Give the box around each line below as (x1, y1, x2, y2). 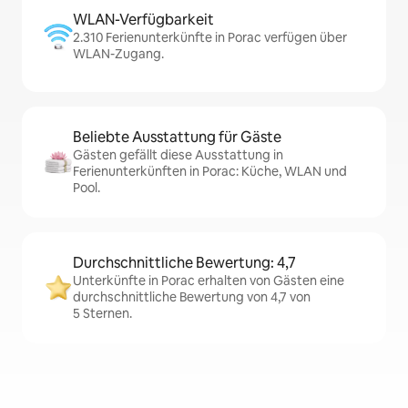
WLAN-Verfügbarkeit (73, 10, 214, 30)
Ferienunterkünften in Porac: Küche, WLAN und (73, 163, 347, 180)
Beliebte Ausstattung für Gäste (73, 127, 281, 148)
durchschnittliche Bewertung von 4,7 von (73, 289, 311, 306)
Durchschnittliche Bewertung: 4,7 (73, 253, 296, 273)
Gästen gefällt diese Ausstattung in (73, 147, 283, 164)
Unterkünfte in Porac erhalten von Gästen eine (73, 272, 344, 290)
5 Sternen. (73, 305, 132, 322)
